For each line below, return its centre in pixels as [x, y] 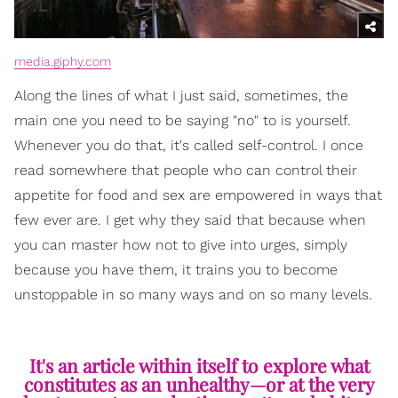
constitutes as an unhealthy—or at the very [199, 383]
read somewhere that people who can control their [186, 170]
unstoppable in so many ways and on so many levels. [193, 294]
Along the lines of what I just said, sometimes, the [181, 95]
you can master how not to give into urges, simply [181, 244]
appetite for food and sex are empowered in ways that [198, 195]
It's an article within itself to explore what [199, 365]
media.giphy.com [63, 61]
